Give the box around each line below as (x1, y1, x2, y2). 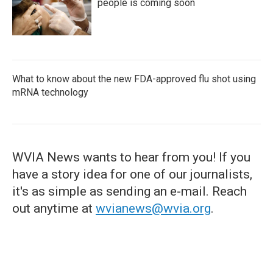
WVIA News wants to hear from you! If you (12, 150, 250, 165)
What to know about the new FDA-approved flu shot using (12, 73, 256, 85)
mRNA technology (12, 87, 88, 98)
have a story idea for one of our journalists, (12, 167, 252, 182)
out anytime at (12, 201, 96, 216)
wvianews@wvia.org (96, 201, 211, 216)
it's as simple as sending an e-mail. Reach (12, 184, 247, 199)
